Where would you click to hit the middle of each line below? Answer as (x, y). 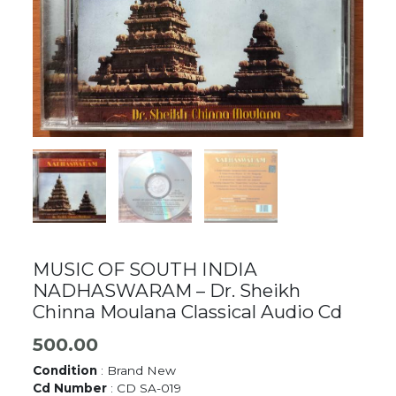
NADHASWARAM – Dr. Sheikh (167, 290)
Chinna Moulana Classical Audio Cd (188, 311)
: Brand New (137, 371)
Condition (65, 371)
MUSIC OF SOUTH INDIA (145, 269)
